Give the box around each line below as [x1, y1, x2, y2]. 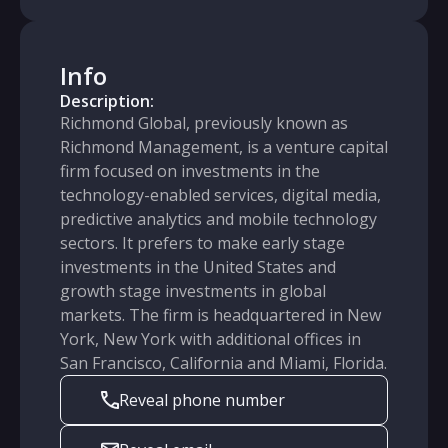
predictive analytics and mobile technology [60, 208, 377, 230]
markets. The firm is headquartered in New [60, 304, 381, 326]
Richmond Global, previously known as [60, 112, 348, 134]
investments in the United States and [60, 256, 336, 278]
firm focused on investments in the [60, 160, 320, 182]
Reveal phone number [119, 389, 286, 411]
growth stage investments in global [60, 280, 326, 302]
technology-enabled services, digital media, [60, 184, 381, 206]
